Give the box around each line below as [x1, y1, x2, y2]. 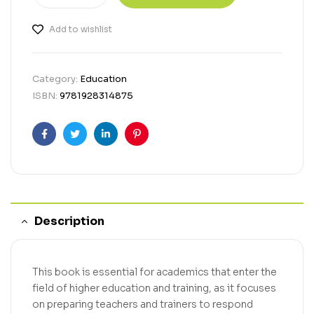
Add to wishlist [49, 23, 112, 34]
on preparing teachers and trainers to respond [32, 297, 253, 310]
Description [34, 213, 104, 228]
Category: [32, 72, 80, 85]
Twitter [74, 138, 109, 151]
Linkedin [104, 138, 145, 151]
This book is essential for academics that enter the [32, 265, 277, 278]
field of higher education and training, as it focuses [32, 281, 276, 294]
